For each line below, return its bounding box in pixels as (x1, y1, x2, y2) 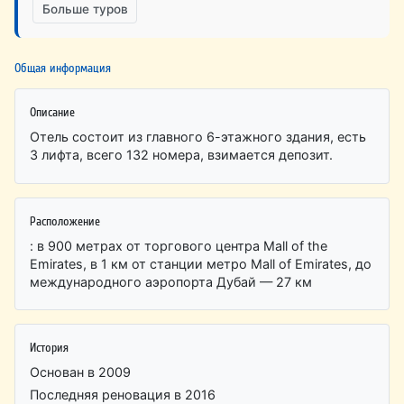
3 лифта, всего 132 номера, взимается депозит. (30, 146, 334, 162)
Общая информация (14, 60, 112, 75)
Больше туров (41, 2, 128, 17)
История (30, 340, 69, 355)
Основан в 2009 (30, 364, 132, 381)
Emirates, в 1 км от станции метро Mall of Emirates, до (30, 255, 372, 271)
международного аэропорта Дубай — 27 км (30, 273, 313, 289)
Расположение (30, 213, 101, 228)
